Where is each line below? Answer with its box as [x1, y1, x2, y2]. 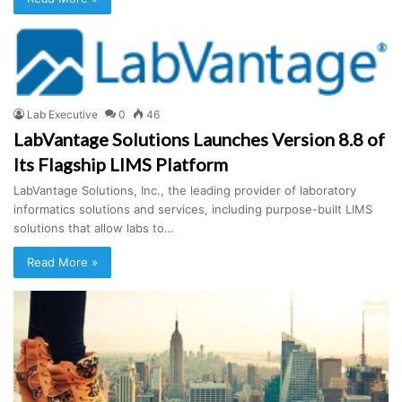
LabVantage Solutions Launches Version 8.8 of [13, 128, 385, 151]
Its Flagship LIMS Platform [13, 153, 228, 176]
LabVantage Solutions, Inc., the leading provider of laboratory [13, 183, 356, 198]
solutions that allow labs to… [13, 221, 174, 236]
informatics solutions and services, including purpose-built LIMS [13, 202, 372, 217]
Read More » [27, 255, 98, 270]
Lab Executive [27, 108, 98, 122]
